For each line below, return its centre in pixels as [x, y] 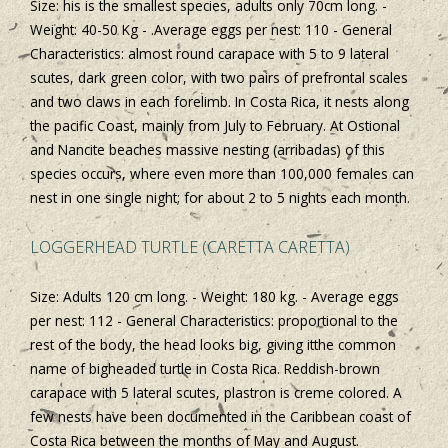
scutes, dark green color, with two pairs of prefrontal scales [219, 78]
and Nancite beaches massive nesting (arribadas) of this [207, 150]
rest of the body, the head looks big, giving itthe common [213, 344]
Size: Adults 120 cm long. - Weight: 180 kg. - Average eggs [214, 296]
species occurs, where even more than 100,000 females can [222, 174]
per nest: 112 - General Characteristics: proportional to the [214, 320]
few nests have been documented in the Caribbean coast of [220, 416]
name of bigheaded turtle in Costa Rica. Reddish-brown [205, 368]
